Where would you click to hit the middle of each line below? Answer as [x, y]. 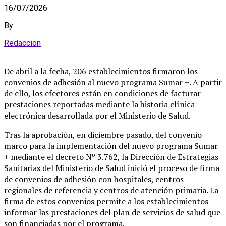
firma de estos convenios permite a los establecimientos [106, 201]
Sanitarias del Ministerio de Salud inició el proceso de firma [112, 168]
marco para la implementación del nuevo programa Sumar [111, 146]
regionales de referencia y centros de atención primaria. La [111, 190]
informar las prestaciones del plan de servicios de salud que [112, 212]
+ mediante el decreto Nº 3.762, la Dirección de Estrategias [111, 157]
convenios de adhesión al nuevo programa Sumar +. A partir [113, 82]
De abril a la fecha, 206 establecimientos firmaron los [101, 71]
